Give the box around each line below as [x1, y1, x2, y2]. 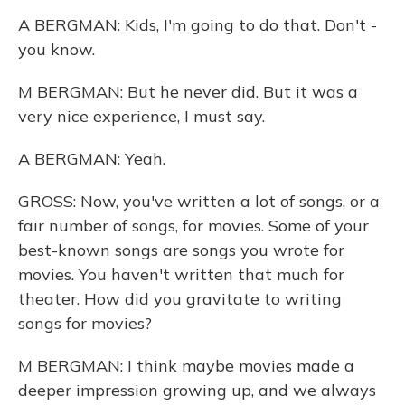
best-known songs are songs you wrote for [18, 240, 344, 260]
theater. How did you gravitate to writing [18, 288, 342, 309]
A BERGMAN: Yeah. [18, 148, 165, 169]
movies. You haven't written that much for [18, 264, 344, 285]
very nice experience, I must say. [18, 106, 265, 127]
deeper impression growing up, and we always [18, 380, 376, 400]
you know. [18, 39, 95, 60]
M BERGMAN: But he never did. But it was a [18, 81, 358, 102]
